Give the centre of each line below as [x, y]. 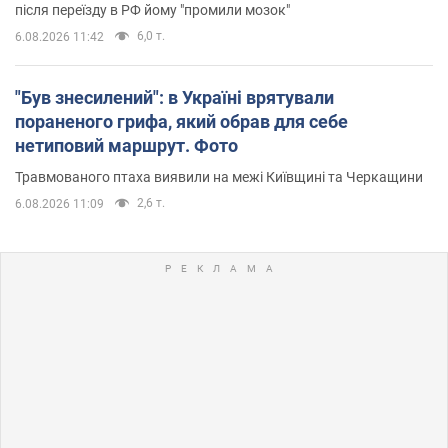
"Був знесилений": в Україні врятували [174, 97]
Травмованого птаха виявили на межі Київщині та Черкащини [219, 176]
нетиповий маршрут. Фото [126, 145]
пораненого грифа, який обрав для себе [181, 121]
